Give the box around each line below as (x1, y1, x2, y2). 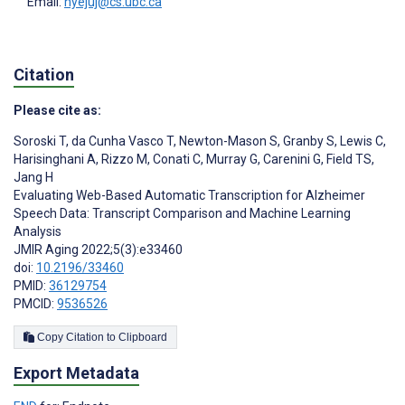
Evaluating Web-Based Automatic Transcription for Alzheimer (14, 188, 365, 203)
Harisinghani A (14, 152, 96, 167)
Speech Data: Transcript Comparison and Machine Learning (14, 206, 351, 221)
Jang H (14, 170, 53, 185)
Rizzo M (99, 152, 147, 167)
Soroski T (14, 134, 66, 149)
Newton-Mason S (176, 134, 278, 149)
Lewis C (337, 134, 383, 149)
